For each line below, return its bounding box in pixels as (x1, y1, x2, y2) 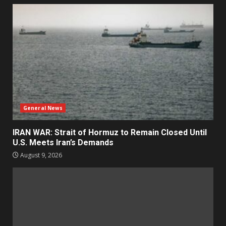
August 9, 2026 (19, 150, 62, 159)
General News (23, 104, 63, 111)
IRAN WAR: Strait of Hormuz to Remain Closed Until (13, 127, 207, 137)
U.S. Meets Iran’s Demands (13, 137, 114, 147)
